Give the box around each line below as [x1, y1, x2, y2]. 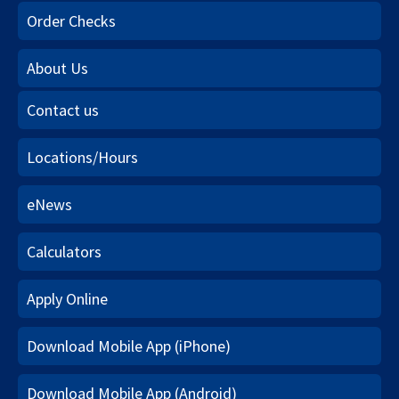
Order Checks [27, 10, 116, 31]
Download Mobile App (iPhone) [27, 335, 231, 356]
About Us [27, 57, 88, 78]
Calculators [27, 240, 102, 262]
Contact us [27, 99, 99, 120]
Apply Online [27, 288, 108, 309]
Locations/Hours [27, 146, 138, 167]
